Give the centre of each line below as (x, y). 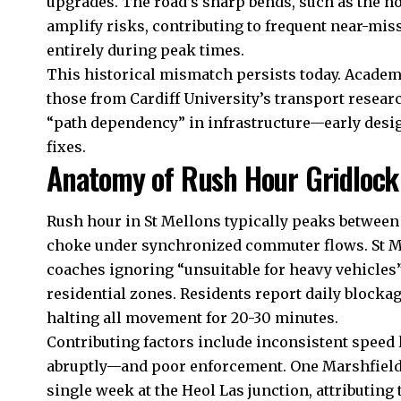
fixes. (66, 147)
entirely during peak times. (145, 51)
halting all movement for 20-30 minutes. (192, 318)
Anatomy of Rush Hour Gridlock (223, 178)
